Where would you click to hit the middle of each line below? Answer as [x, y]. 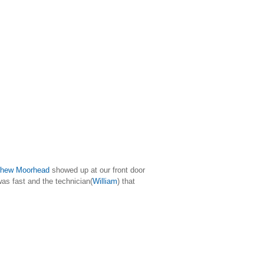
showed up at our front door [98, 170]
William [105, 181]
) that [126, 181]
